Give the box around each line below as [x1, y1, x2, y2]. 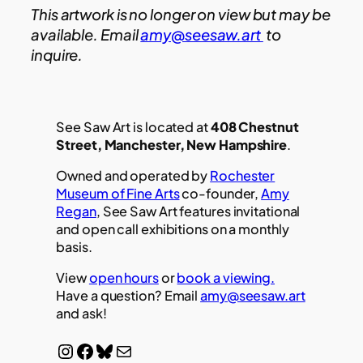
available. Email [31, 24, 141, 44]
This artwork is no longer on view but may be [31, 4, 331, 23]
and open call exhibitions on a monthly [56, 220, 289, 237]
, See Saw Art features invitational [96, 202, 301, 220]
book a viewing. [177, 269, 275, 287]
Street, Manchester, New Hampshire [56, 135, 288, 153]
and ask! [56, 305, 107, 322]
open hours [88, 269, 159, 287]
